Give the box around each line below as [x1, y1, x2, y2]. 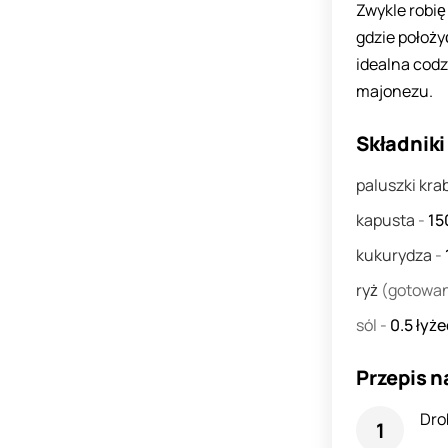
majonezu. [356, 80, 433, 102]
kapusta [356, 209, 418, 231]
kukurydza [356, 244, 435, 266]
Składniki [356, 130, 446, 157]
